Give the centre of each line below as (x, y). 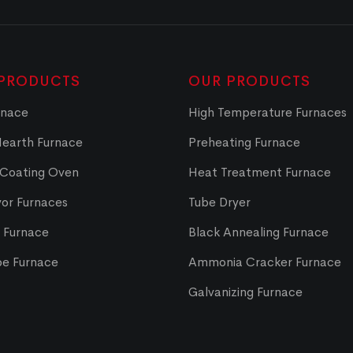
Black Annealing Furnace (258, 232)
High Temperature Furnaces (268, 113)
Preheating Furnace (244, 143)
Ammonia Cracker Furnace (265, 262)
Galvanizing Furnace (245, 292)
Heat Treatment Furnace (260, 173)
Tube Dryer (219, 203)
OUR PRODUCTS (249, 82)
